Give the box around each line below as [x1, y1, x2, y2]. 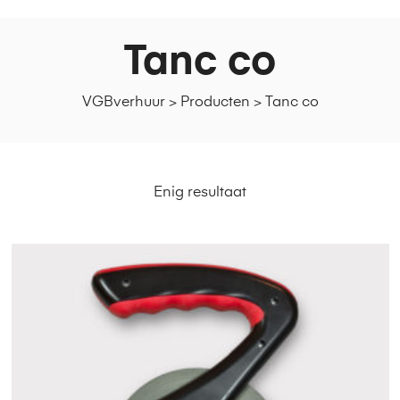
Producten [179, 95, 250, 110]
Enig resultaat [154, 185, 246, 200]
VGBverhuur [81, 95, 165, 110]
